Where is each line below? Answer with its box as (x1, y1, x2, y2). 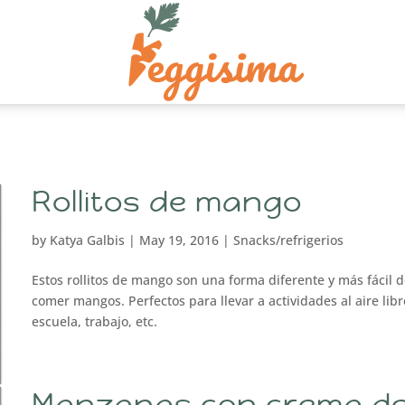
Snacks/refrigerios (232, 231, 344, 249)
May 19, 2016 (138, 231, 219, 249)
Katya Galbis (49, 231, 125, 249)
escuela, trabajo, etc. (31, 313, 157, 330)
